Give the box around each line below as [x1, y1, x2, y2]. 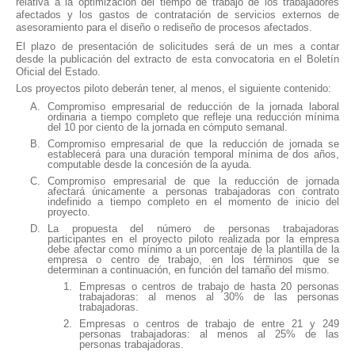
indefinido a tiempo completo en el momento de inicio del [48, 195, 339, 208]
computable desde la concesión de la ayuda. [48, 158, 252, 170]
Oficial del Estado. [16, 65, 101, 78]
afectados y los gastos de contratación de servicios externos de [16, 8, 339, 21]
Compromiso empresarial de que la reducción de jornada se [48, 137, 339, 150]
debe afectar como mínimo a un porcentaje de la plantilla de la [48, 242, 339, 255]
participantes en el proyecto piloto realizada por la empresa [48, 232, 339, 245]
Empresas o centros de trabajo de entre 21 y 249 [79, 317, 339, 330]
